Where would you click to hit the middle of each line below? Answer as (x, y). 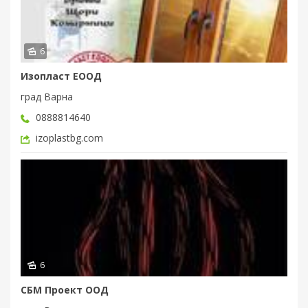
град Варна (47, 97)
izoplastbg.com (69, 138)
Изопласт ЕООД (61, 76)
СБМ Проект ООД (65, 290)
